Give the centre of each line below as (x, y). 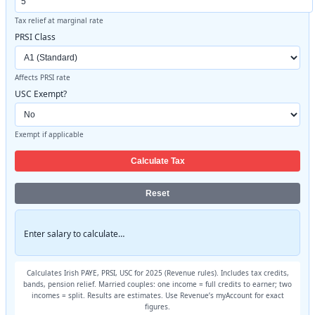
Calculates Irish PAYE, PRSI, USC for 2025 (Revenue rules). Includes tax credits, (157, 272)
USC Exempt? (41, 94)
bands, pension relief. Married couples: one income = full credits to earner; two (157, 284)
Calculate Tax (157, 161)
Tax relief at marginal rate (59, 20)
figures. (157, 306)
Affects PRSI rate (43, 77)
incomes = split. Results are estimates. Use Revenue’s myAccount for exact (157, 295)
